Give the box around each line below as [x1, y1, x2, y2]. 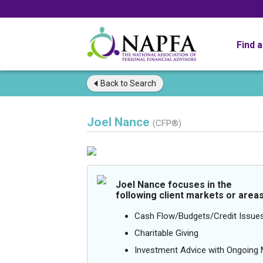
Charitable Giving [134, 228, 198, 238]
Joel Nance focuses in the [116, 179, 232, 190]
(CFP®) [153, 118, 181, 129]
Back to [100, 79, 128, 88]
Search [128, 79, 156, 88]
